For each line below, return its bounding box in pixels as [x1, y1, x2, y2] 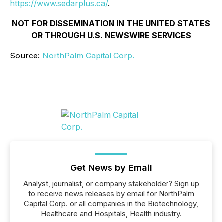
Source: [10, 51, 42, 60]
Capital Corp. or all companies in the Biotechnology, [24, 199, 198, 208]
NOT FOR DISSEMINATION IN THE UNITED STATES [12, 18, 210, 28]
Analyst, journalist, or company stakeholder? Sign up [23, 179, 199, 188]
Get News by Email [70, 163, 152, 173]
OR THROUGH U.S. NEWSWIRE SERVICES [31, 30, 191, 40]
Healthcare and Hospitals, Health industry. [40, 209, 182, 218]
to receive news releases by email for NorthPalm [28, 189, 194, 198]
